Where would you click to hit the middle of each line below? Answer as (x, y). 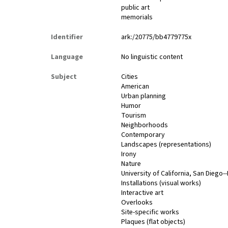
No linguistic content (152, 57)
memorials (137, 18)
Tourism (134, 116)
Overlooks (137, 203)
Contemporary (143, 135)
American (135, 87)
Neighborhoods (145, 125)
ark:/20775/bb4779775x (156, 37)
